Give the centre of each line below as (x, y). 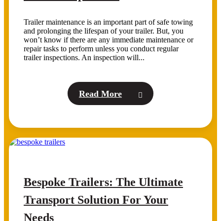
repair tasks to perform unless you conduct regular (101, 48)
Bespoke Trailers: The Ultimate (103, 182)
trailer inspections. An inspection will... (84, 57)
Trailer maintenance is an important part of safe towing (108, 22)
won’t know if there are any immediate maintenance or (109, 39)
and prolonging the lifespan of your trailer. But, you (104, 31)
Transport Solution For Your (96, 200)
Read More (100, 93)
